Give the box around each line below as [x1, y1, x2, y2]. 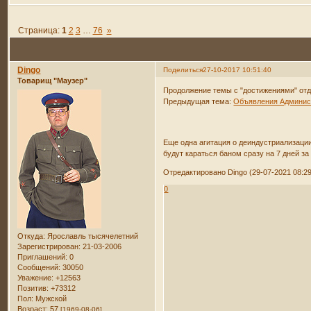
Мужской [33, 294, 67, 303]
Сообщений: [17, 262, 61, 271]
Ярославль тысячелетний [45, 231, 139, 240]
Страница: [17, 25, 62, 35]
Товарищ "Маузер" [17, 76, 88, 85]
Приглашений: [17, 252, 68, 261]
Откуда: [17, 231, 46, 240]
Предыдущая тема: [163, 96, 234, 106]
